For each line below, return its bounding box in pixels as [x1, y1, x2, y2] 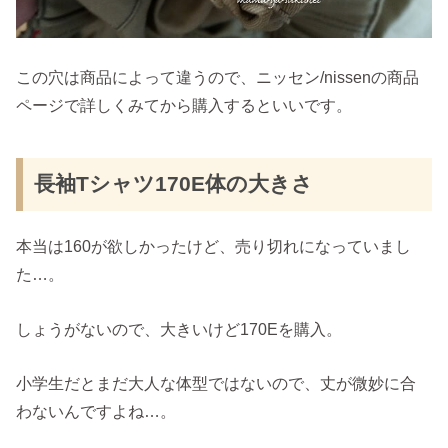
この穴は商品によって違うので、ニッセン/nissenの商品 [16, 68, 420, 87]
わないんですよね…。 [16, 402, 177, 421]
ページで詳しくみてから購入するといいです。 [16, 96, 353, 115]
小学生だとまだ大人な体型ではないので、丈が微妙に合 [16, 374, 417, 393]
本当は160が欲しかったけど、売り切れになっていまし [16, 237, 412, 256]
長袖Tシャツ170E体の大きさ [34, 172, 314, 197]
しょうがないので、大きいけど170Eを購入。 [16, 319, 343, 338]
